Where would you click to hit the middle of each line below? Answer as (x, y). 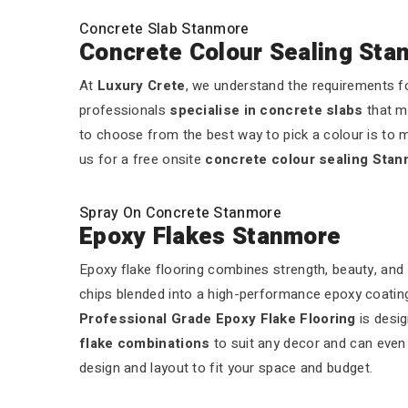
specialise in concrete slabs (266, 110)
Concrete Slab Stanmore (164, 29)
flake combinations (145, 343)
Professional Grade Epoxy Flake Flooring (218, 319)
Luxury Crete (141, 86)
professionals (125, 110)
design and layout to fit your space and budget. (226, 368)
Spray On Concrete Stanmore (180, 213)
